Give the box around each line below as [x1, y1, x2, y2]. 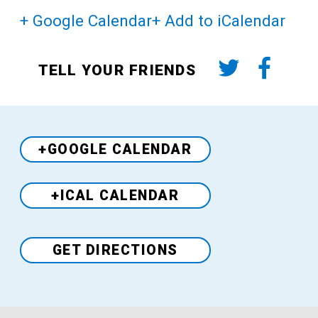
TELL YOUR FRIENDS [38, 61, 196, 79]
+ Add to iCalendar [152, 11, 285, 30]
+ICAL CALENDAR [51, 187, 180, 204]
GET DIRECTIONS [52, 241, 178, 258]
